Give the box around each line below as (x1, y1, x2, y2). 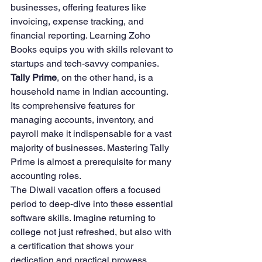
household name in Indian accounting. (11, 86, 170, 97)
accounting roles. (11, 170, 81, 181)
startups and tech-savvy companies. (11, 58, 159, 69)
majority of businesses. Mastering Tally (11, 142, 171, 153)
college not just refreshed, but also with (11, 226, 174, 237)
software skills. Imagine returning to (11, 212, 158, 223)
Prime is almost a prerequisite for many (11, 156, 174, 167)
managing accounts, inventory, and (11, 114, 156, 125)
